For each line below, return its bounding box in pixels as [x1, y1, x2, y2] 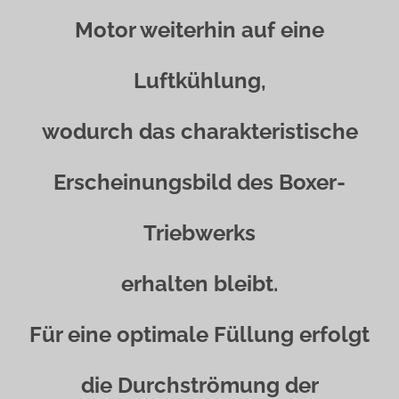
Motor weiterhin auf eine [75, 17, 324, 43]
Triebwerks [143, 220, 256, 246]
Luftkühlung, [133, 68, 266, 94]
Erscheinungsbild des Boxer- [53, 169, 346, 195]
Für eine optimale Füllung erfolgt [29, 322, 370, 347]
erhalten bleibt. [121, 271, 278, 297]
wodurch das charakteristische [41, 118, 358, 144]
